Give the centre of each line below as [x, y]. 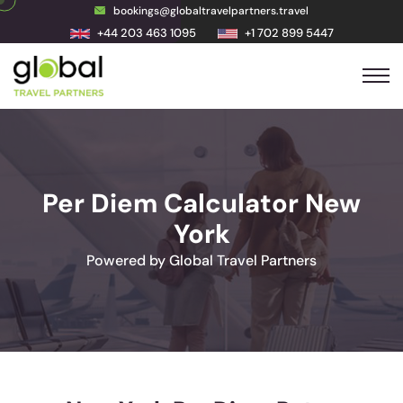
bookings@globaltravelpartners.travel [211, 11]
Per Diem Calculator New [201, 203]
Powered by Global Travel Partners [201, 260]
